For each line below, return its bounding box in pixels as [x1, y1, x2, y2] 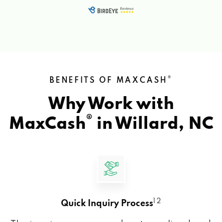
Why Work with [48, 96, 174, 113]
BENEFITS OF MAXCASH [49, 76, 168, 85]
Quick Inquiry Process [61, 199, 153, 208]
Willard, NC [114, 115, 214, 133]
